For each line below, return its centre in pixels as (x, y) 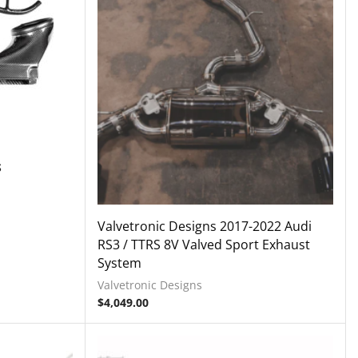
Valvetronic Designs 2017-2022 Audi (205, 227)
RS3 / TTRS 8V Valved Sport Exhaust (204, 245)
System (120, 263)
